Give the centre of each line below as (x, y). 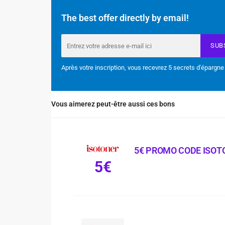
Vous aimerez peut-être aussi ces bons (113, 104)
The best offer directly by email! (125, 18)
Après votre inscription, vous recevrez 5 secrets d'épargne (143, 68)
